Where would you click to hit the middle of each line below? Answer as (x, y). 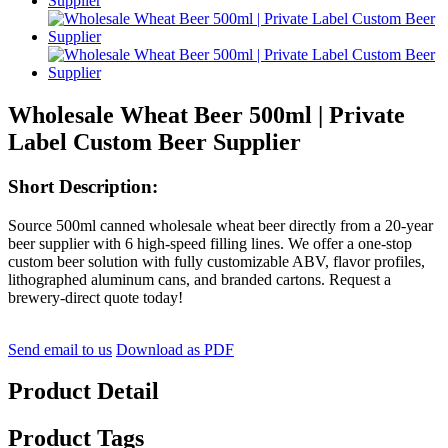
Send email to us (60, 349)
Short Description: (83, 186)
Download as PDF (175, 349)
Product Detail (83, 391)
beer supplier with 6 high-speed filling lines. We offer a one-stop (210, 243)
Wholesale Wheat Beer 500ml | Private (206, 114)
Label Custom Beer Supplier (154, 141)
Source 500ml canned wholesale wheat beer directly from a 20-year (220, 225)
